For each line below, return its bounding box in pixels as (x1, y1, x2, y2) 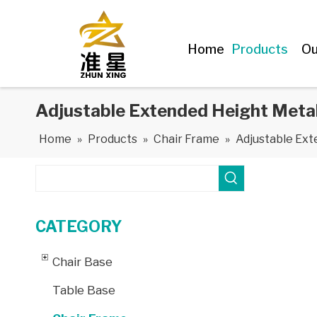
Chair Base (52, 255, 113, 269)
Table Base (52, 283, 115, 297)
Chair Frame (154, 132, 219, 146)
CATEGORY (35, 217, 122, 236)
